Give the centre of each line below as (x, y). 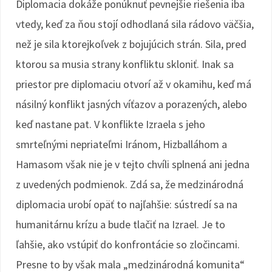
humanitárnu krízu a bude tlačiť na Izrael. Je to (121, 224)
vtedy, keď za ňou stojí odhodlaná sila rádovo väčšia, (135, 24)
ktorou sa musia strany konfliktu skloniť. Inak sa (125, 64)
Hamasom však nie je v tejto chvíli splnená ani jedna (133, 164)
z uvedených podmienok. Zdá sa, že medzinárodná (130, 184)
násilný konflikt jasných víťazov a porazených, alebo (131, 104)
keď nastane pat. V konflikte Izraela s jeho (110, 124)
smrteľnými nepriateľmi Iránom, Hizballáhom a (121, 144)
